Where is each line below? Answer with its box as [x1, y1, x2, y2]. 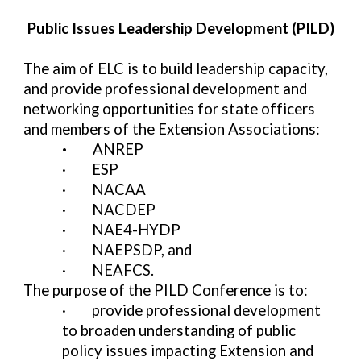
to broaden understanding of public [62, 322, 297, 339]
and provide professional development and [23, 80, 308, 98]
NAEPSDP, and [92, 241, 193, 259]
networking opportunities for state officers [23, 100, 316, 118]
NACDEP [92, 201, 156, 218]
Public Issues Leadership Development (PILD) [27, 19, 334, 37]
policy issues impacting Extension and [62, 342, 314, 359]
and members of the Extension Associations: [23, 120, 321, 138]
